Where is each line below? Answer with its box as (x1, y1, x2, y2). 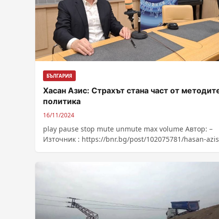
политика (43, 96, 81, 106)
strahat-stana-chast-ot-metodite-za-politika (43, 144, 184, 154)
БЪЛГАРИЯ (46, 72, 72, 79)
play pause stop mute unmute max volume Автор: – (43, 124, 213, 133)
